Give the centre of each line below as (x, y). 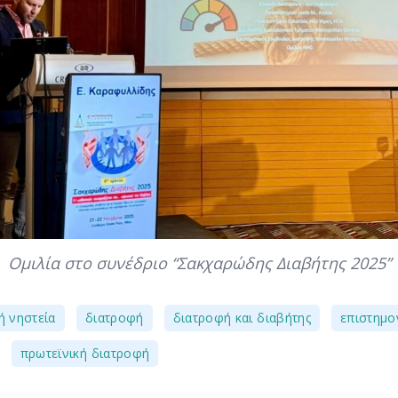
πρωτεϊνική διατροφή (85, 353)
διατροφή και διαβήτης (242, 317)
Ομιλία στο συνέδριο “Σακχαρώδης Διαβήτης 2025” (199, 263)
